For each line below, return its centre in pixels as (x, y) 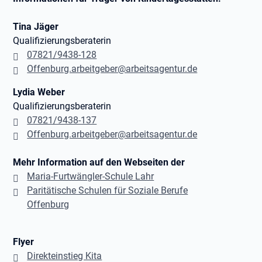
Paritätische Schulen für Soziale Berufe (108, 190)
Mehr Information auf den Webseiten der (99, 162)
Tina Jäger (36, 27)
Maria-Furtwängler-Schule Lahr (91, 176)
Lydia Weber (39, 92)
